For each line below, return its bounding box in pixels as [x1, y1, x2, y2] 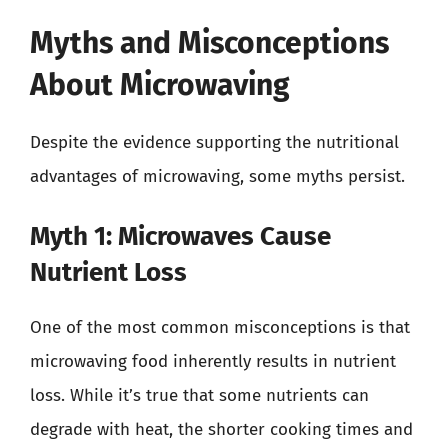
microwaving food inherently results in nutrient [30, 351, 396, 372]
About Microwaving [30, 66, 290, 103]
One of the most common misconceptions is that [30, 317, 410, 338]
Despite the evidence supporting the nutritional [30, 131, 399, 153]
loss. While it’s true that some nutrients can [30, 385, 369, 406]
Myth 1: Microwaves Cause [30, 221, 331, 252]
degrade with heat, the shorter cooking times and [30, 419, 413, 440]
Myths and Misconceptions [30, 24, 389, 61]
